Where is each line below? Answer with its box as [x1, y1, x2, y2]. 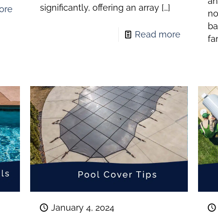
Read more [135, 29, 181, 40]
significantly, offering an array [39, 2, 159, 13]
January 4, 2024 [51, 202, 114, 213]
